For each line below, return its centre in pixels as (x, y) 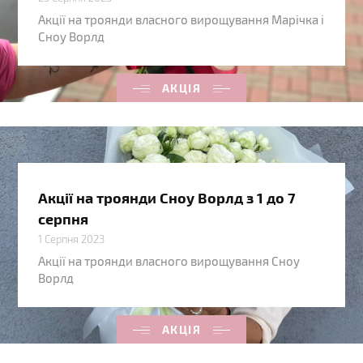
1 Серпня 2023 (72, 239)
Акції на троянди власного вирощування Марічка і (181, 20)
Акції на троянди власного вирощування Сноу (169, 261)
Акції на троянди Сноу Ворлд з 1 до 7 (167, 198)
